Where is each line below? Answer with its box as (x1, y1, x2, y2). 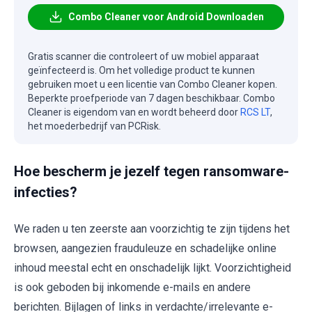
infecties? (14, 183, 77, 201)
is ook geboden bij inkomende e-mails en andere (14, 280, 251, 294)
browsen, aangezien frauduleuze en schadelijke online (14, 241, 276, 255)
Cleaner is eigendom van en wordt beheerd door (28, 106, 240, 118)
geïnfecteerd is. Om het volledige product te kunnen (28, 64, 255, 76)
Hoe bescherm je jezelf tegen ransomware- (14, 162, 289, 180)
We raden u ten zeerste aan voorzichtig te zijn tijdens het (14, 221, 290, 235)
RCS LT (240, 106, 270, 118)
